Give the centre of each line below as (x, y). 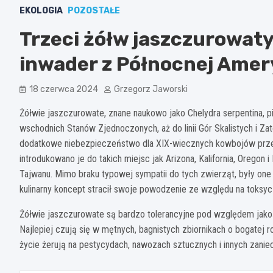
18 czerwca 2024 (64, 89)
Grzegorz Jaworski (151, 89)
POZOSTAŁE (94, 10)
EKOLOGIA (41, 10)
